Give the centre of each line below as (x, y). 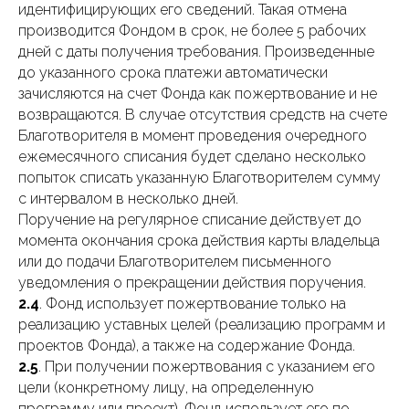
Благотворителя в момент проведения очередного (193, 136)
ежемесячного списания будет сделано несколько (192, 157)
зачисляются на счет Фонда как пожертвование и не (198, 94)
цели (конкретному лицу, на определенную (166, 388)
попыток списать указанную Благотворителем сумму (199, 178)
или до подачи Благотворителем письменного (175, 262)
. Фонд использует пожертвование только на (193, 304)
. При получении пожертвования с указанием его (207, 367)
